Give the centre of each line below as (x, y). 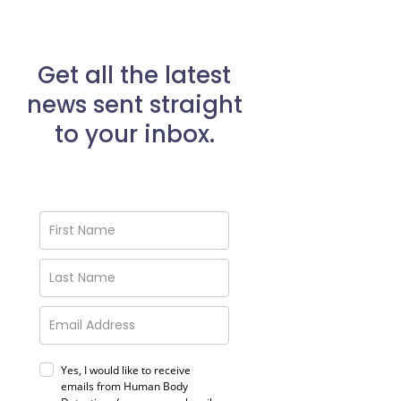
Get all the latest (134, 76)
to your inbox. (134, 135)
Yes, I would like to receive (126, 370)
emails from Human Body (124, 386)
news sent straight (134, 105)
